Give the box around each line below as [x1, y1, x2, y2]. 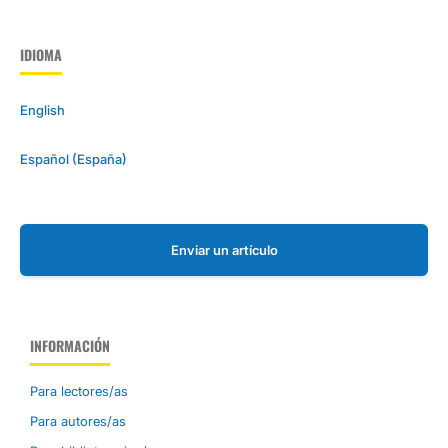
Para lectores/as [30, 383, 128, 400]
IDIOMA [19, 43, 62, 65]
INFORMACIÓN [30, 335, 110, 357]
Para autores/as [30, 413, 126, 430]
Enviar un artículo [170, 242, 278, 259]
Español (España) [19, 151, 127, 168]
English [19, 101, 65, 118]
